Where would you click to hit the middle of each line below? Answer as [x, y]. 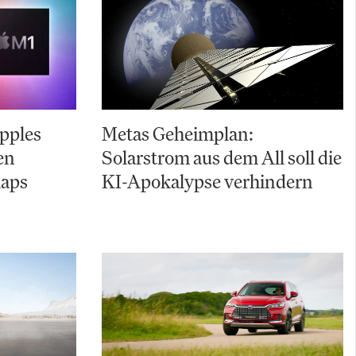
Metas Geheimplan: [178, 134]
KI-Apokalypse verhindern [207, 182]
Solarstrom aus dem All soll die [222, 158]
